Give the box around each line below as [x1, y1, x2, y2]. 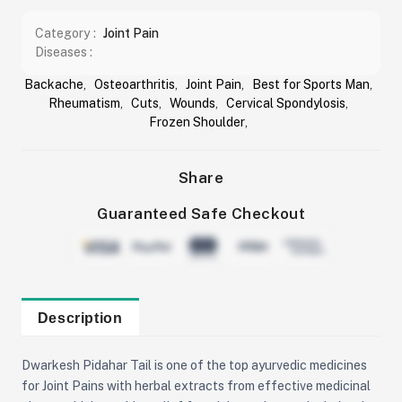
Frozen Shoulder [149, 115, 245, 130]
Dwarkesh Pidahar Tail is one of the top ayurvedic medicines [21, 357, 367, 372]
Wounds [170, 96, 215, 111]
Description [37, 309, 123, 326]
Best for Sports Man [252, 77, 370, 92]
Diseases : [34, 45, 92, 60]
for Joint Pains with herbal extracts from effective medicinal [21, 378, 371, 393]
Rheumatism [48, 96, 120, 111]
